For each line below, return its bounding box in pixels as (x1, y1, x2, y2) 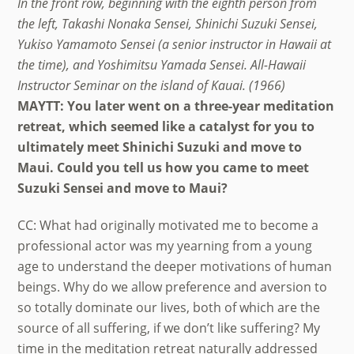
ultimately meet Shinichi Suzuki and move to (17, 138, 303, 156)
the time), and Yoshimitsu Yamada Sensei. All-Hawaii (17, 56, 307, 74)
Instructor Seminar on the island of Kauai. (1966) (17, 77, 289, 95)
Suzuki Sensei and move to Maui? (17, 179, 232, 198)
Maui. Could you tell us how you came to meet (17, 159, 310, 177)
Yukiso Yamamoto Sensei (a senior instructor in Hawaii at (17, 36, 332, 54)
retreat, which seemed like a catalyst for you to (17, 118, 315, 136)
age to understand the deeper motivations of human (17, 258, 333, 276)
